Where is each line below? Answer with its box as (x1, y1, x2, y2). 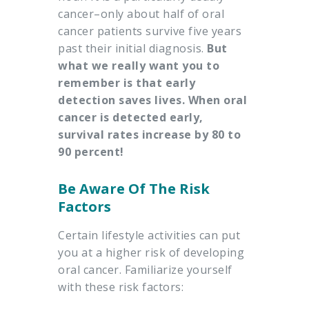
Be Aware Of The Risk (58, 179, 210, 199)
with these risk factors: (58, 279, 183, 295)
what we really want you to (58, 58, 219, 74)
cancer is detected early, (58, 110, 203, 126)
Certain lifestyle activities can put (58, 228, 240, 243)
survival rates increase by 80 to (58, 127, 241, 143)
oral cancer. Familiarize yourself (58, 262, 232, 278)
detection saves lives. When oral (58, 92, 247, 108)
